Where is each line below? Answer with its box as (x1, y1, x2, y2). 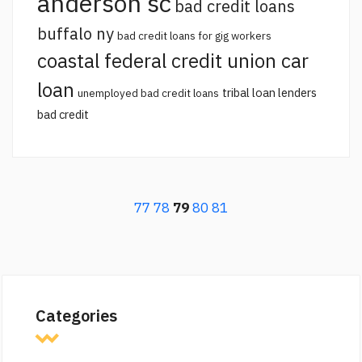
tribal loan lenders (222, 85, 317, 101)
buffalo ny (37, 23, 114, 45)
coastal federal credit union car (37, 48, 309, 74)
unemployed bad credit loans (78, 86, 219, 101)
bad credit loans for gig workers (117, 28, 271, 44)
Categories (36, 305, 118, 327)
